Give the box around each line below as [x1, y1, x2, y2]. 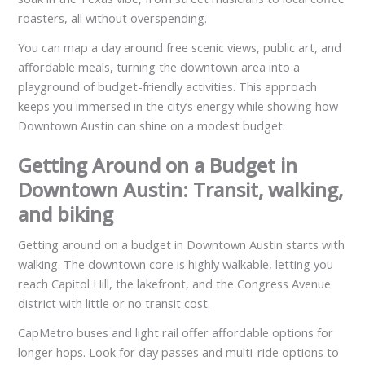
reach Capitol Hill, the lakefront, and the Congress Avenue [18, 275, 332, 292]
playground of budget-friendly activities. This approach [18, 77, 318, 95]
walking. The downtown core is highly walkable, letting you [18, 255, 334, 272]
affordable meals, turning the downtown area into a [18, 58, 301, 75]
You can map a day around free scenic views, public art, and [18, 38, 342, 55]
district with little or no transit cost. [18, 294, 211, 311]
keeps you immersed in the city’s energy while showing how [18, 97, 339, 114]
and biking [18, 200, 114, 227]
